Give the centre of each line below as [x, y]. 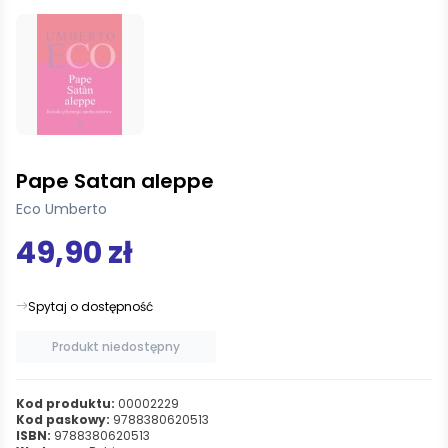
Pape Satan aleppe [115, 180]
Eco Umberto [61, 208]
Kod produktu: [65, 403]
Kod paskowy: [63, 419]
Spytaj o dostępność [90, 306]
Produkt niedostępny [116, 346]
